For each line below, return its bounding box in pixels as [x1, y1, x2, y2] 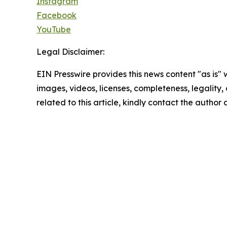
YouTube [36, 24, 71, 35]
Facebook [36, 10, 77, 21]
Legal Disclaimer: [36, 47, 104, 57]
